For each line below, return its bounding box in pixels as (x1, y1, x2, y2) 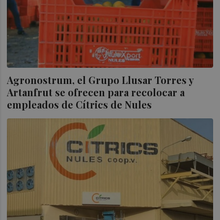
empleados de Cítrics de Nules (7, 98, 152, 111)
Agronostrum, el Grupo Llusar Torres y (7, 73, 194, 87)
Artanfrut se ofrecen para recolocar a (7, 85, 185, 99)
